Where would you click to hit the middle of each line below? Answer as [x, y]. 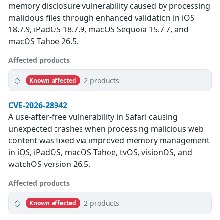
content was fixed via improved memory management [109, 141]
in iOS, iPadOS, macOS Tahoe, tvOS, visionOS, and [100, 152]
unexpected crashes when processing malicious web [106, 129]
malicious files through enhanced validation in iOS [101, 18]
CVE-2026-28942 [38, 105]
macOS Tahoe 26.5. [43, 41]
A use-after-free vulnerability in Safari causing [93, 117]
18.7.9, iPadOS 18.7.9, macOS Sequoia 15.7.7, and [98, 30]
